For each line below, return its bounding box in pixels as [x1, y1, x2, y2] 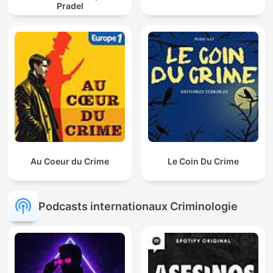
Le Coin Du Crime [168, 156, 239, 167]
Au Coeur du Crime [30, 156, 109, 167]
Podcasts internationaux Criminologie [38, 199, 238, 213]
